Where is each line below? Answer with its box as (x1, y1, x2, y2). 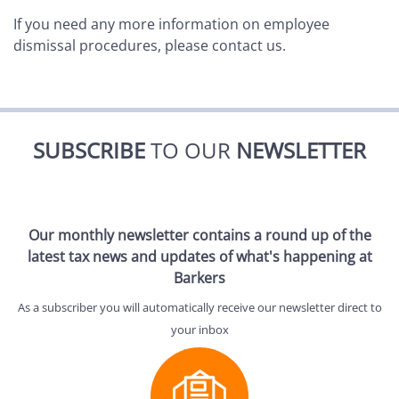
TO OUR (145, 135, 236, 166)
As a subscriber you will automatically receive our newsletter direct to (17, 299, 382, 316)
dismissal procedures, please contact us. (13, 36, 286, 56)
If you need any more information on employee (13, 14, 330, 35)
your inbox (170, 322, 229, 338)
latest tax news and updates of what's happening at (27, 247, 372, 267)
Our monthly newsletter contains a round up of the (28, 225, 371, 246)
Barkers (174, 268, 225, 289)
